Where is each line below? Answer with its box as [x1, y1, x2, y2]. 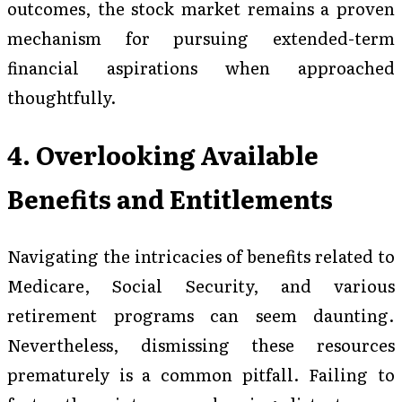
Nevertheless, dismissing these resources [7, 331, 395, 357]
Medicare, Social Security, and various [7, 272, 395, 298]
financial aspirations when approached [7, 55, 395, 81]
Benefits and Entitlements [7, 179, 333, 216]
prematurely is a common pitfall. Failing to [7, 361, 395, 387]
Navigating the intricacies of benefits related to [7, 242, 395, 268]
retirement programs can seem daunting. [7, 301, 395, 328]
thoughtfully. [7, 84, 117, 110]
